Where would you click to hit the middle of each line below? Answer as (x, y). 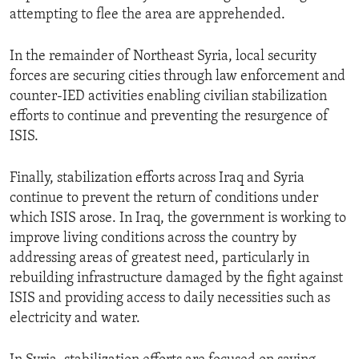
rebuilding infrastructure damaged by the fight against (176, 279)
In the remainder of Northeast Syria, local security (163, 57)
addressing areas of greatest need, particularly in (159, 259)
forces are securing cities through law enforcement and (177, 77)
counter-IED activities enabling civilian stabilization (168, 97)
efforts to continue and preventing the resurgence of (169, 117)
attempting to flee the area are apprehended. (147, 15)
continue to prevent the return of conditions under (164, 199)
